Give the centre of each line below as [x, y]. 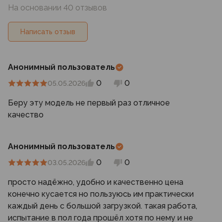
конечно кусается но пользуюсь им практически [101, 194]
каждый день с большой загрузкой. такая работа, [103, 206]
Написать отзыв [48, 31]
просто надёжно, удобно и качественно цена [96, 182]
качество [26, 115]
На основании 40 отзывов [57, 8]
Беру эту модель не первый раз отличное [89, 103]
